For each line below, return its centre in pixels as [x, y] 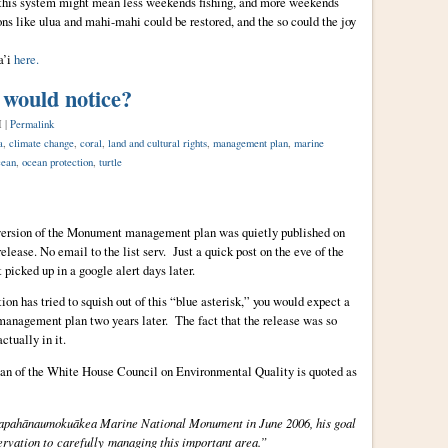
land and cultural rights [157, 142]
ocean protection [57, 161]
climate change [41, 142]
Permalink [31, 123]
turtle [110, 161]
